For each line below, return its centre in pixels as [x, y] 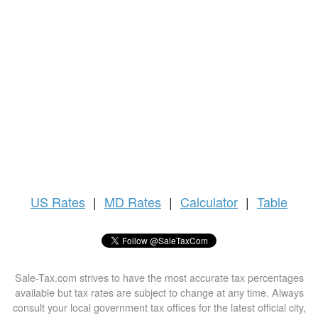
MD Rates [133, 202]
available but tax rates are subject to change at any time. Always [159, 292]
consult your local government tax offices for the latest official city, [159, 307]
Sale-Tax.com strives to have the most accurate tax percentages [159, 278]
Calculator [209, 202]
